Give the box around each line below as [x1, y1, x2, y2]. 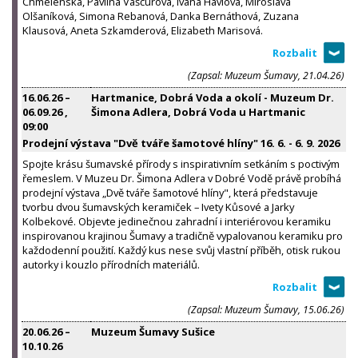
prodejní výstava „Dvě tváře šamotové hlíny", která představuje [22, 185, 318, 200]
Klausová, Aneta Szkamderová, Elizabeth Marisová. [22, 22, 263, 38]
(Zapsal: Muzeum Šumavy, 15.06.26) [188, 302, 344, 316]
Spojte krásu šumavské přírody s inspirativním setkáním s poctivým [22, 156, 340, 171]
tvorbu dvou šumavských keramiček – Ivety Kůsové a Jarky [22, 199, 294, 214]
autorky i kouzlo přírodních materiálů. [22, 257, 200, 272]
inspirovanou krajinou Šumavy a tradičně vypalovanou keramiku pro [22, 228, 343, 243]
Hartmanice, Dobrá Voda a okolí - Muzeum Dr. [91, 89, 334, 105]
